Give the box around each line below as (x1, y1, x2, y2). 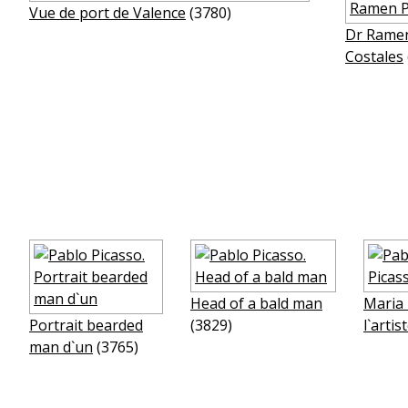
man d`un (29, 337, 93, 357)
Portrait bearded (29, 315, 143, 335)
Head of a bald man (190, 293, 322, 313)
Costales (345, 46, 403, 66)
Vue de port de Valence (29, 3, 186, 23)
